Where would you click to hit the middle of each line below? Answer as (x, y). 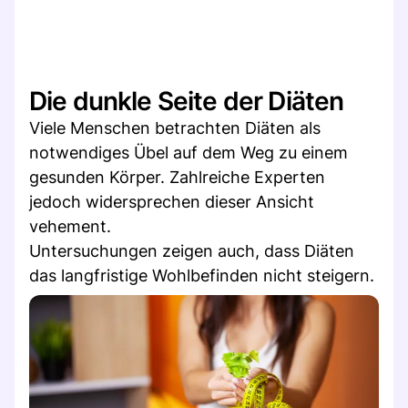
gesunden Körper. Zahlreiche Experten (177, 177)
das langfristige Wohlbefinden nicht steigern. (202, 275)
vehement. (70, 226)
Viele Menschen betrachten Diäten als (175, 127)
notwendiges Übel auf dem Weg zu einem (189, 152)
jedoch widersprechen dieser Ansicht (172, 201)
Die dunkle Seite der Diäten (187, 101)
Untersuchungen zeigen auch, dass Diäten (192, 250)
